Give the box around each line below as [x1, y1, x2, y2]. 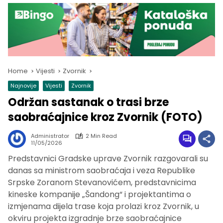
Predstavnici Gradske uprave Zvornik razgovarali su [8, 153, 208, 165]
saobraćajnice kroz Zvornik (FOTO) [8, 110, 203, 125]
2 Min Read [86, 132, 117, 140]
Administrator [31, 132, 69, 140]
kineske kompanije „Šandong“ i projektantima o [8, 189, 191, 201]
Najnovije [10, 82, 36, 90]
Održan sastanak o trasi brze [8, 95, 169, 111]
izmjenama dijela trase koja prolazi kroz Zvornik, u [8, 201, 199, 213]
